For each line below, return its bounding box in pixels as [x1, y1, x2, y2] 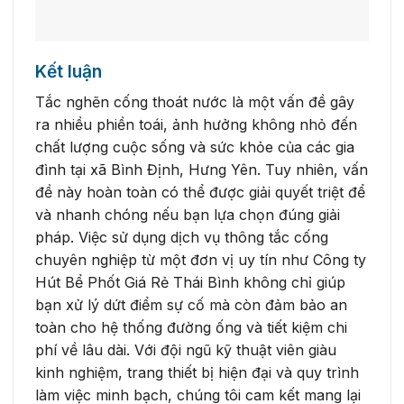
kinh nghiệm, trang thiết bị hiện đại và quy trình [35, 363, 359, 381]
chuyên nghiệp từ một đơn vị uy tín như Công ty [35, 250, 366, 269]
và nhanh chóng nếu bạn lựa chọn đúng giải [35, 205, 340, 224]
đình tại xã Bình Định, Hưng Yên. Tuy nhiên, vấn [35, 160, 368, 179]
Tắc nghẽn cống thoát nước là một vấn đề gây [35, 92, 354, 111]
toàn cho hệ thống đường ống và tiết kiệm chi [35, 317, 347, 336]
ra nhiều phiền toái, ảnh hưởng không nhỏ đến [35, 115, 357, 133]
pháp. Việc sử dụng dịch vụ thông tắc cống [35, 227, 328, 246]
